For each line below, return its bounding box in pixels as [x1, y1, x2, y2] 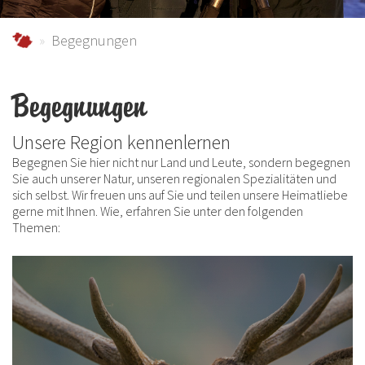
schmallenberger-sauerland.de [12, 31, 200, 50]
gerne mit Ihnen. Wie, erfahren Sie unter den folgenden [12, 203, 303, 219]
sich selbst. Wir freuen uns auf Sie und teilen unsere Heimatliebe [12, 187, 348, 203]
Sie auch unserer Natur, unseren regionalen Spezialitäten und [12, 170, 336, 187]
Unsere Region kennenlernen [12, 130, 231, 155]
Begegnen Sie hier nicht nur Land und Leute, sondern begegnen [12, 154, 350, 170]
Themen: [12, 219, 60, 235]
